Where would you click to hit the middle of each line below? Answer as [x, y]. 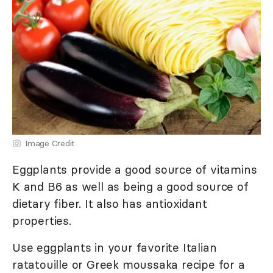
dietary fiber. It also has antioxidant [110, 203]
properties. [42, 220]
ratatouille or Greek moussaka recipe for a [129, 264]
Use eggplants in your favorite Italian [115, 247]
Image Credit [50, 143]
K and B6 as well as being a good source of [130, 186]
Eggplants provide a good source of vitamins [135, 169]
